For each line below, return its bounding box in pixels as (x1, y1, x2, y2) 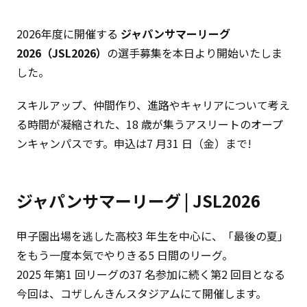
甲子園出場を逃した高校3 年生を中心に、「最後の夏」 (16, 228, 288, 244)
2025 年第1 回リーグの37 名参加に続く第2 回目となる (16, 266, 285, 282)
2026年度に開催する (16, 25, 121, 42)
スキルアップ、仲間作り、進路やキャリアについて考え (16, 97, 290, 113)
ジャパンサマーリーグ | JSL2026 (16, 188, 260, 212)
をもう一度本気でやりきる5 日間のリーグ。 (16, 247, 233, 263)
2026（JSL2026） (16, 45, 107, 61)
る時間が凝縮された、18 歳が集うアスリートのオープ (16, 116, 283, 132)
